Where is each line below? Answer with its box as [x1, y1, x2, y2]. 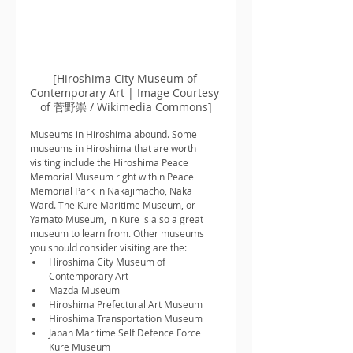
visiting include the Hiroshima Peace [30, 156, 191, 169]
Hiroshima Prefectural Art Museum [49, 298, 203, 311]
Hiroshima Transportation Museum [49, 312, 203, 325]
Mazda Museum [49, 284, 120, 297]
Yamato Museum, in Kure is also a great [30, 213, 206, 226]
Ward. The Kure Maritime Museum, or [30, 199, 198, 212]
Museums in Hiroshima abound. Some [30, 128, 199, 141]
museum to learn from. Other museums [30, 227, 206, 240]
